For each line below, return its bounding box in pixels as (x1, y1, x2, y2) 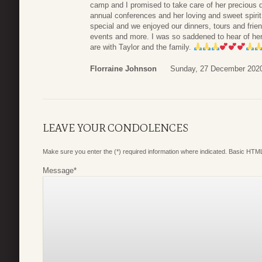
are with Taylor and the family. (90, 42, 194, 51)
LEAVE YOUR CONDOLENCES (43, 122, 188, 135)
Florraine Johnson (90, 64, 157, 74)
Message (43, 166, 74, 175)
